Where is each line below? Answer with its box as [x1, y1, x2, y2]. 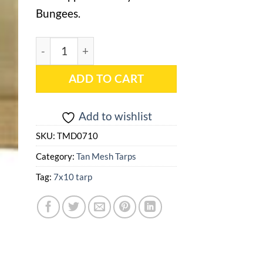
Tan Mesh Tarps [76, 150, 136, 161]
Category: [36, 150, 76, 161]
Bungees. [36, 6, 80, 20]
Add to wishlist [78, 109, 152, 123]
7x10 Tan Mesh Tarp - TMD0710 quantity [35, 38, 218, 50]
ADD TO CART [68, 72, 144, 86]
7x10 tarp [53, 171, 92, 182]
